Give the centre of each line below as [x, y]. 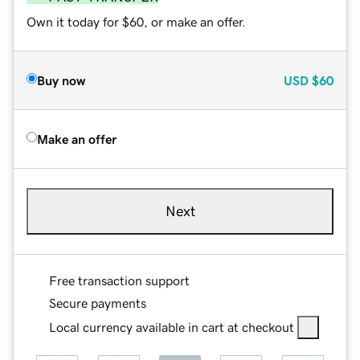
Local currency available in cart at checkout [172, 327]
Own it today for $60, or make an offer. [136, 21]
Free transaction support [119, 280]
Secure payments [98, 303]
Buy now [61, 80]
